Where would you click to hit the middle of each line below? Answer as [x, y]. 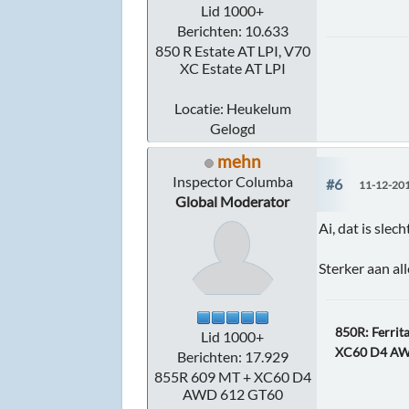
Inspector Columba [232, 182]
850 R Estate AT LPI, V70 [232, 51]
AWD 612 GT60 [232, 394]
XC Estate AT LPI [232, 68]
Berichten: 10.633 [232, 31]
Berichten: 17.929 [232, 357]
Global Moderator [233, 202]
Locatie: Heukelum [232, 109]
